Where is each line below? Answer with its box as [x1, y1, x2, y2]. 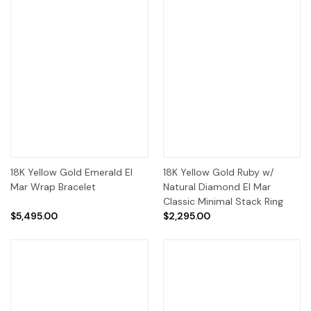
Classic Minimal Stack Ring [162, 194, 283, 208]
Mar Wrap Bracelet [10, 180, 96, 193]
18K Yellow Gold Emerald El [10, 165, 133, 178]
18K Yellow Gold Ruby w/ [162, 165, 274, 178]
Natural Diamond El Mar [162, 180, 271, 193]
